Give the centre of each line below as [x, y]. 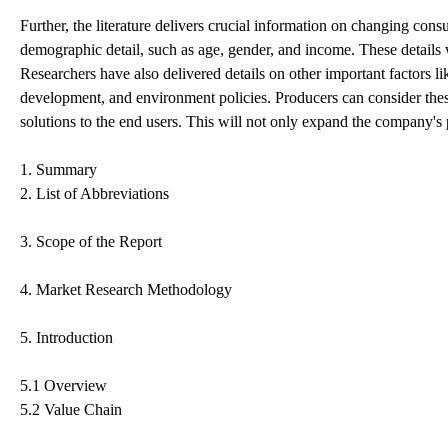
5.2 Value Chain [71, 409]
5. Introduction [66, 337]
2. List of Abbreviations [94, 193]
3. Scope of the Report [91, 241]
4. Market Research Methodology [126, 289]
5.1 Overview [63, 385]
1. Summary [58, 169]
